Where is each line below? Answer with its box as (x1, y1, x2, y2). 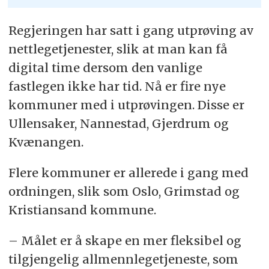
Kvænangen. (8, 134, 83, 150)
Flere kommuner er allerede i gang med (8, 165, 249, 181)
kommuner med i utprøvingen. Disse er (8, 97, 244, 113)
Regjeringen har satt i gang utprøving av (8, 23, 253, 38)
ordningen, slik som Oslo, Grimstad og (8, 184, 240, 199)
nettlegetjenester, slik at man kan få (8, 41, 228, 57)
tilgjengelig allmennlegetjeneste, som (8, 252, 238, 267)
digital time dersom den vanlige (8, 60, 202, 76)
